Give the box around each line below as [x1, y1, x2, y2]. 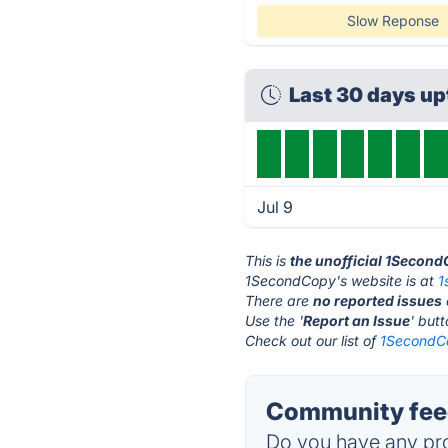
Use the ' [245, 312, 304, 329]
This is [245, 252, 291, 269]
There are [245, 292, 314, 309]
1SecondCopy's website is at [245, 272, 439, 289]
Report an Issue [303, 312, 411, 329]
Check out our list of [245, 332, 381, 349]
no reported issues [313, 292, 443, 309]
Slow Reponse [346, 12, 439, 29]
